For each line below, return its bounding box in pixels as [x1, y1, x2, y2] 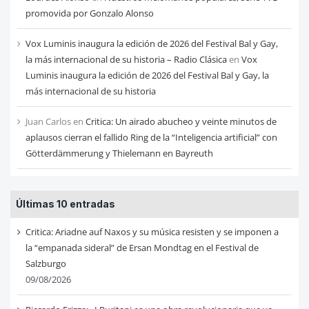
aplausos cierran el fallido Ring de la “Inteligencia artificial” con [25, 131, 277, 144]
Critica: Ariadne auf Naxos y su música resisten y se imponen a [25, 226, 279, 239]
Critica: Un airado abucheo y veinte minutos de [85, 115, 277, 128]
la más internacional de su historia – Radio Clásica [25, 53, 227, 66]
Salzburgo [25, 257, 66, 270]
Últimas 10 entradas [15, 198, 115, 210]
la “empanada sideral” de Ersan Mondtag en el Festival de [25, 241, 259, 255]
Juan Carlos [25, 115, 71, 128]
